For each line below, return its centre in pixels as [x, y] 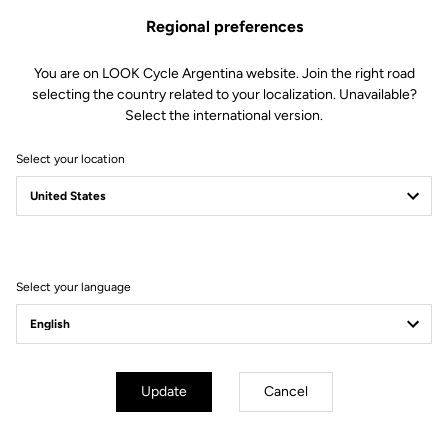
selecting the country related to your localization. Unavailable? [224, 94]
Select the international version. [224, 115]
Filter [59, 251]
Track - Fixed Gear [91, 331]
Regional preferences [224, 26]
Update [163, 391]
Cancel [285, 391]
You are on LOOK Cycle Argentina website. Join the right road [224, 73]
